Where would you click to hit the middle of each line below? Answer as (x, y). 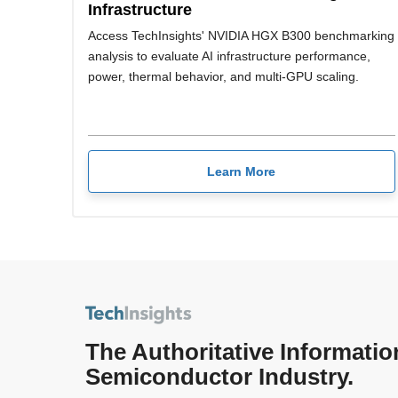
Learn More (242, 171)
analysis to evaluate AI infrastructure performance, (229, 56)
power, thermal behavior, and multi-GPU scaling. (223, 77)
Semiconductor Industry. (219, 376)
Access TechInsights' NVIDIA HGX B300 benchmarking (241, 36)
